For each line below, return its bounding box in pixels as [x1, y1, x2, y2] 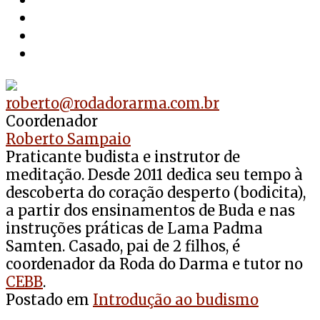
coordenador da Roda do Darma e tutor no [6, 255, 303, 274]
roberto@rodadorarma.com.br [6, 94, 219, 113]
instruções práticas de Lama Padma [6, 219, 263, 238]
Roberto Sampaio [6, 130, 131, 149]
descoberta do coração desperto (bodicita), [6, 184, 306, 202]
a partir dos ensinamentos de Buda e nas [6, 201, 295, 220]
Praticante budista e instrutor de [6, 148, 240, 166]
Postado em [6, 291, 93, 309]
